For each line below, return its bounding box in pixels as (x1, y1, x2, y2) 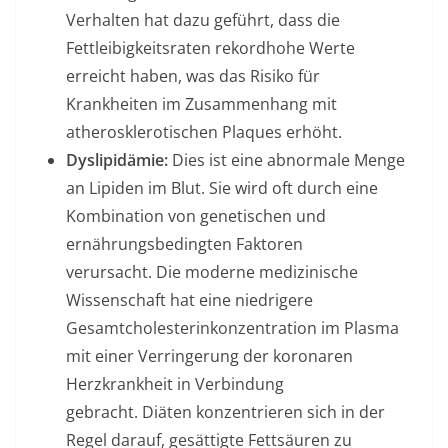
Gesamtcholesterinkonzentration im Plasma (66, 317, 399, 339)
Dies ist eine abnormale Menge (168, 149, 405, 171)
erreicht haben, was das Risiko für (66, 65, 320, 87)
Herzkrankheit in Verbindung (66, 373, 284, 395)
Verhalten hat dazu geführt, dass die (66, 9, 340, 31)
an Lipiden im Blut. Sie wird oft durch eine (66, 177, 378, 199)
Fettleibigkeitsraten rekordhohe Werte (66, 37, 355, 59)
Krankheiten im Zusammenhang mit (66, 93, 337, 115)
